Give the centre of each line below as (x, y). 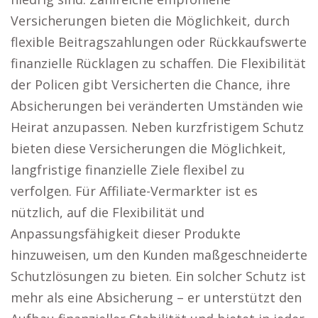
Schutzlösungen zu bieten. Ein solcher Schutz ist (158, 276)
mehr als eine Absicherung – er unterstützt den (156, 297)
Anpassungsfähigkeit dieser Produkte (126, 234)
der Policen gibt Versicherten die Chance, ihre (150, 84)
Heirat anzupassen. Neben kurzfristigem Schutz (157, 127)
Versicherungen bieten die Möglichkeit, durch (150, 21)
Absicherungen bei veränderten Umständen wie (157, 106)
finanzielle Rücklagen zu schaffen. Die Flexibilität (158, 63)
